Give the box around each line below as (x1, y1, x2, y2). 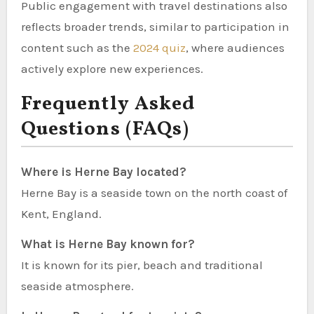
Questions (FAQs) (20, 115, 190, 143)
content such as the (20, 40, 133, 55)
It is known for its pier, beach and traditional (20, 257, 263, 272)
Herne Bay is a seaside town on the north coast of (20, 185, 287, 200)
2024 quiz (132, 40, 186, 55)
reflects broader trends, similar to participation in (20, 19, 289, 34)
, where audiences (185, 40, 285, 55)
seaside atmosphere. (20, 278, 134, 293)
